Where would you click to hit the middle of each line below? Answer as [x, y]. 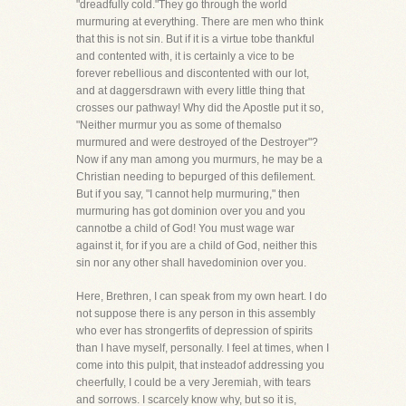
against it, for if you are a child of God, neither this [197, 246]
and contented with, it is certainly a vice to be [185, 56]
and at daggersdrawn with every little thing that [190, 91]
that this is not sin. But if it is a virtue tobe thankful [195, 39]
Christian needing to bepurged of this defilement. [196, 177]
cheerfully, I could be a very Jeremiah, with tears [193, 382]
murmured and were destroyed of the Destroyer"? [197, 142]
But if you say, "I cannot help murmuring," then [188, 194]
